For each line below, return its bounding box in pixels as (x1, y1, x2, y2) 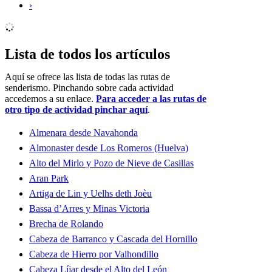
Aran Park (29, 173, 69, 184)
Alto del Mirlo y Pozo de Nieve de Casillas (29, 158, 194, 169)
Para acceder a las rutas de (96, 93, 206, 104)
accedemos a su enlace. (5, 93, 96, 104)
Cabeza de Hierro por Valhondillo (29, 249, 158, 260)
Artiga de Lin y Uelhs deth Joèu (29, 188, 152, 199)
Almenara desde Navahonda (29, 127, 138, 138)
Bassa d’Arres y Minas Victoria (29, 203, 149, 214)
